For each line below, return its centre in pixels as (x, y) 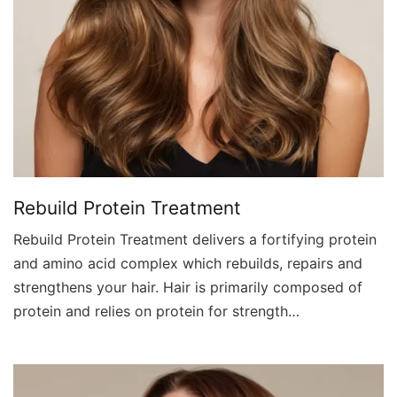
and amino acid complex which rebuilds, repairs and (188, 263)
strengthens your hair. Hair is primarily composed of (188, 287)
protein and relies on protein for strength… (156, 311)
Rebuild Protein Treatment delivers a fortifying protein (195, 239)
